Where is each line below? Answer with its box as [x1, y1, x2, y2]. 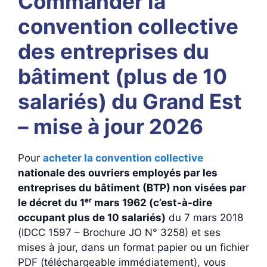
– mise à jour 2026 [18, 114, 203, 139]
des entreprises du [18, 39, 209, 64]
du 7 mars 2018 [166, 212, 243, 223]
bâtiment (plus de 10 [18, 64, 227, 89]
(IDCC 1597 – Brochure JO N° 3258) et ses [18, 226, 221, 238]
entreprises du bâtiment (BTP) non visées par [18, 182, 246, 194]
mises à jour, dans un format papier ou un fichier [18, 241, 249, 253]
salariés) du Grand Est [18, 89, 242, 114]
